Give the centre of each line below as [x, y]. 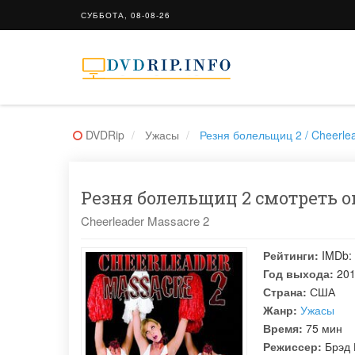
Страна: [285, 292]
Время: [283, 328]
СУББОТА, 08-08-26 [126, 15]
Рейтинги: [291, 255]
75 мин [323, 328]
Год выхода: [298, 273]
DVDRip [105, 135]
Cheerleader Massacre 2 [145, 221]
